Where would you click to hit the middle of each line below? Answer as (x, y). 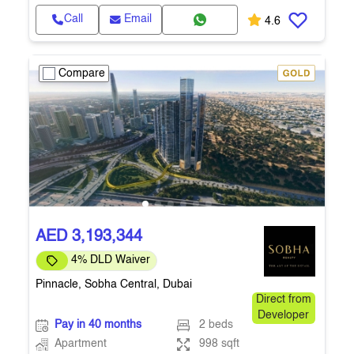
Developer (284, 316)
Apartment (81, 344)
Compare (82, 73)
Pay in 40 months (98, 325)
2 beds (216, 325)
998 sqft (219, 344)
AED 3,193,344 (89, 237)
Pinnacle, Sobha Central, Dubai (114, 284)
